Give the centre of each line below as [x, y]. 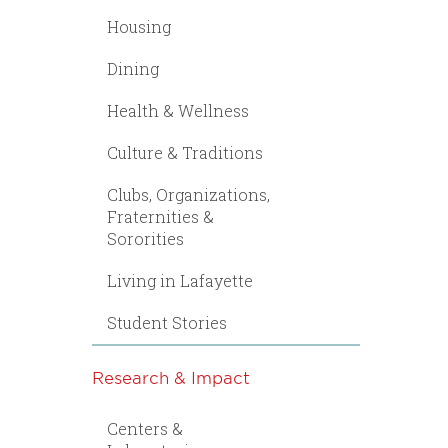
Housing [139, 26]
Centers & [145, 428]
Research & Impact [171, 377]
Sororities [145, 238]
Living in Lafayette [180, 280]
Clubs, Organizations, [188, 194]
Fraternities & [160, 216]
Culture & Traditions [185, 152]
